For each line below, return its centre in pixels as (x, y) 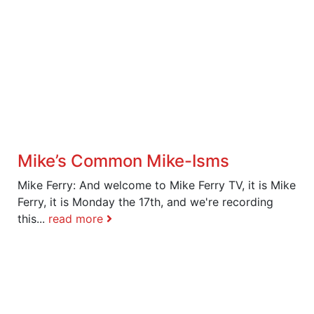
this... (33, 218)
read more (77, 218)
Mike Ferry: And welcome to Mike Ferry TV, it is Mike (157, 185)
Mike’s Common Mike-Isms (123, 161)
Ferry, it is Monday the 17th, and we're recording (145, 202)
